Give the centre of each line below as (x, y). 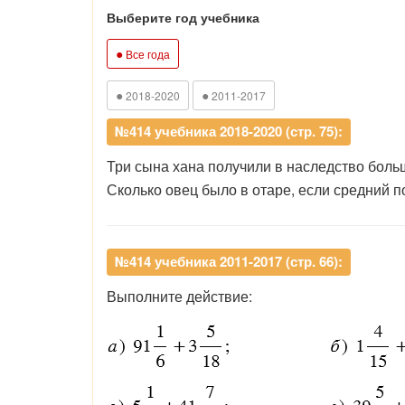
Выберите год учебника (183, 17)
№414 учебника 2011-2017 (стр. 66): (229, 261)
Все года (146, 54)
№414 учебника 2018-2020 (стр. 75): (229, 131)
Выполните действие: (179, 296)
